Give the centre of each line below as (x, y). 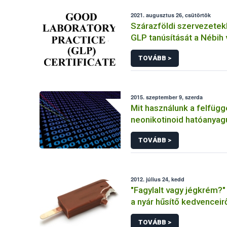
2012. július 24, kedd (158, 179)
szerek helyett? (161, 131)
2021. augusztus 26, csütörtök (171, 15)
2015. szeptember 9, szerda (167, 97)
